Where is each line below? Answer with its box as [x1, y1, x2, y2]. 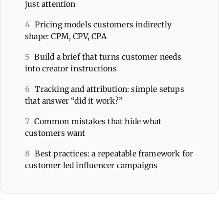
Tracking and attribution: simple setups [35, 84, 184, 94]
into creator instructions [25, 63, 117, 73]
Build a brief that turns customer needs [34, 51, 181, 62]
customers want [25, 128, 86, 138]
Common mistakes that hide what [34, 116, 162, 126]
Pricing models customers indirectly [35, 19, 172, 29]
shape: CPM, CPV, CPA [25, 31, 107, 41]
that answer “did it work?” [25, 95, 123, 106]
